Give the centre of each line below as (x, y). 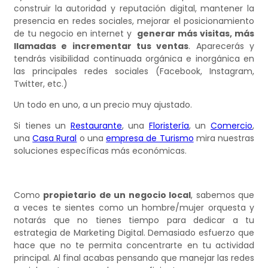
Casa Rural (55, 138)
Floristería (169, 126)
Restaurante (96, 126)
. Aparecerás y (222, 46)
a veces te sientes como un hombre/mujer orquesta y (134, 208)
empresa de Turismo (150, 138)
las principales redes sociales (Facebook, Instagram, (134, 71)
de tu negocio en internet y (76, 34)
